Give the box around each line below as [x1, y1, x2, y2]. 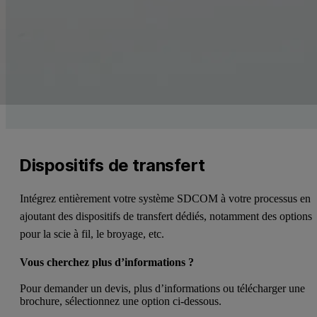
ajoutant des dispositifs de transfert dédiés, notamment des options [20, 210, 313, 223]
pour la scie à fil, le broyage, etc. [20, 228, 165, 241]
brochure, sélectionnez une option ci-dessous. [20, 295, 222, 308]
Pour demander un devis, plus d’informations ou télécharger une [20, 282, 306, 295]
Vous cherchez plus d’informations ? [20, 256, 195, 269]
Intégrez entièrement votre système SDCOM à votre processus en [20, 192, 311, 205]
